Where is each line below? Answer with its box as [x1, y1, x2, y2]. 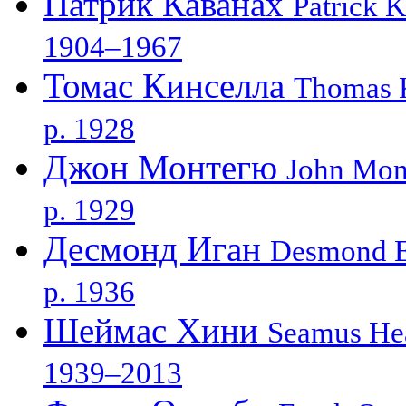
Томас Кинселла [43, 65, 294, 105]
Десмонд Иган [43, 228, 270, 268]
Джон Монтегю [43, 147, 286, 187]
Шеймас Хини [43, 310, 267, 350]
